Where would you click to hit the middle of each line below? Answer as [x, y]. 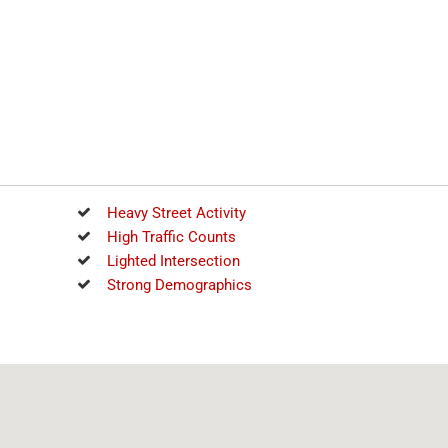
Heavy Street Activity [176, 213]
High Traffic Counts [171, 237]
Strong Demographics [179, 285]
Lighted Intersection [173, 261]
